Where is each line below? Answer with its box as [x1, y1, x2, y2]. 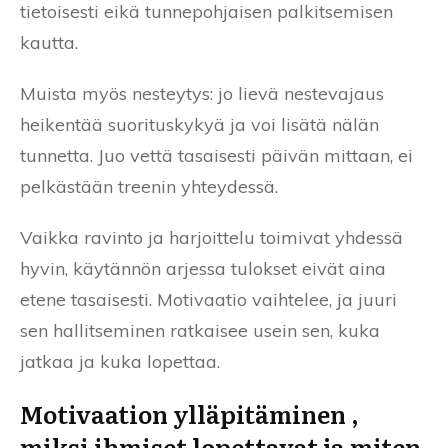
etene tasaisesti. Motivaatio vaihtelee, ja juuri [20, 288, 397, 312]
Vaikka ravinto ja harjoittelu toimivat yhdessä [20, 226, 403, 250]
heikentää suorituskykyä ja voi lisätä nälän [20, 113, 379, 137]
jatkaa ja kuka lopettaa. [20, 350, 220, 374]
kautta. [20, 31, 78, 55]
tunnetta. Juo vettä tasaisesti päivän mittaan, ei [20, 144, 413, 168]
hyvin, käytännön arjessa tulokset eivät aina [20, 257, 386, 281]
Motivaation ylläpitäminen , [20, 396, 359, 432]
